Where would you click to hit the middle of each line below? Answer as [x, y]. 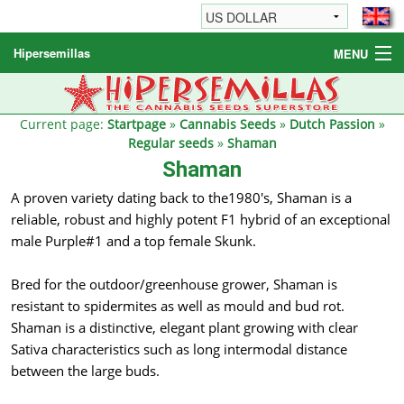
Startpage [136, 124]
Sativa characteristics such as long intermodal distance [179, 349]
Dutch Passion [332, 124]
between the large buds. [85, 371]
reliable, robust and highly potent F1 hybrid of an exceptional [201, 220]
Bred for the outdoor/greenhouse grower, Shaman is [174, 285]
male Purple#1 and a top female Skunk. [133, 241]
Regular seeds [170, 143]
